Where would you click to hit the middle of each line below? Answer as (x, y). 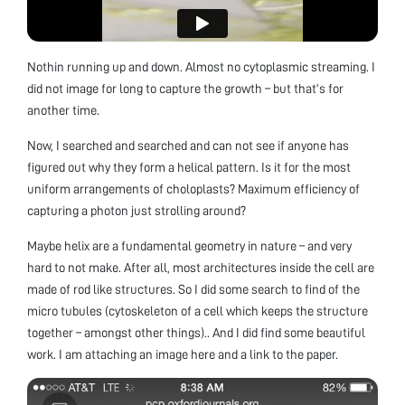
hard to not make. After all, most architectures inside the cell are (201, 268)
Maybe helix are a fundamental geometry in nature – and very (189, 246)
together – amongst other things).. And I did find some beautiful (196, 333)
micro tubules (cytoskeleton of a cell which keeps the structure (198, 311)
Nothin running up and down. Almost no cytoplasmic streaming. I (201, 67)
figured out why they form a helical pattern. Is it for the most (189, 168)
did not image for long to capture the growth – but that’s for (185, 89)
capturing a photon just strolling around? (137, 211)
